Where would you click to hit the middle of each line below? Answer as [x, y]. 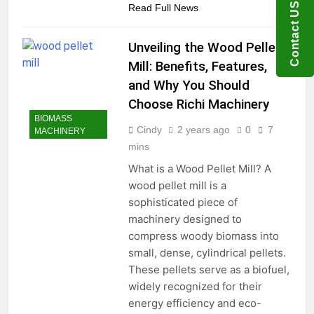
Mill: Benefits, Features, [197, 67]
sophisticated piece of [183, 203]
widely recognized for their [195, 287]
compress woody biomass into [203, 236]
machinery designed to [185, 219]
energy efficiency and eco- [194, 303]
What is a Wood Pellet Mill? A [199, 169]
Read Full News [163, 8]
